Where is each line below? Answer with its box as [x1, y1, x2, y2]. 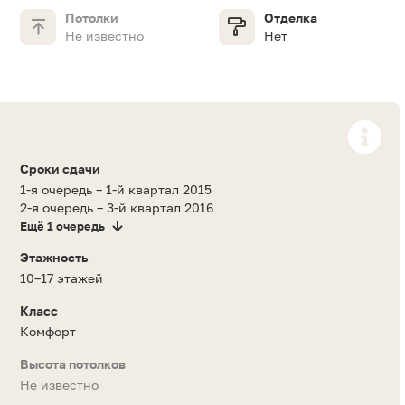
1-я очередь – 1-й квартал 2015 [20, 182, 212, 198]
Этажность [20, 250, 88, 266]
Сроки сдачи [20, 161, 100, 177]
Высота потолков [20, 356, 126, 372]
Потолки [65, 10, 118, 26]
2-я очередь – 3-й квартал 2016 [20, 200, 213, 216]
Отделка [264, 10, 317, 26]
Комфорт [20, 324, 76, 340]
